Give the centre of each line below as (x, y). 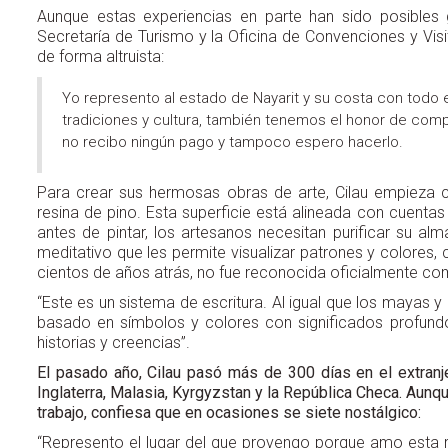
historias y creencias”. (113, 342)
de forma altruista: (100, 56)
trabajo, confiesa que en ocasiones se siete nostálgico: (231, 412)
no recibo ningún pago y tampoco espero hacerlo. (232, 141)
